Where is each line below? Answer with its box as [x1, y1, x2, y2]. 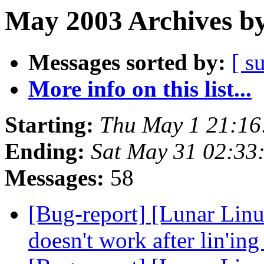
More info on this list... [28, 76, 252, 102]
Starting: [5, 112, 94, 138]
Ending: [5, 138, 85, 164]
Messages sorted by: [28, 49, 226, 75]
